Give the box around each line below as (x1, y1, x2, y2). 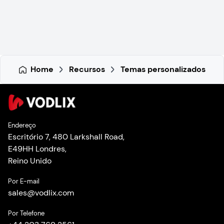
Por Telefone (8, 208, 44, 217)
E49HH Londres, (8, 143, 66, 154)
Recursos (68, 64, 105, 75)
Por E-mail (8, 176, 39, 185)
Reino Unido (8, 155, 51, 166)
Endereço (8, 120, 36, 129)
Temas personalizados (120, 64, 205, 75)
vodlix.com (35, 187, 74, 198)
